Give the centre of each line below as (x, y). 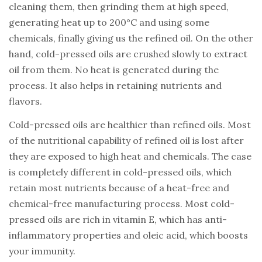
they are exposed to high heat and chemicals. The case (130, 156)
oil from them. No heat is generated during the (114, 69)
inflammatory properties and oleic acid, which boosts (128, 235)
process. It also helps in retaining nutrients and (115, 85)
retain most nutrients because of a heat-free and (119, 187)
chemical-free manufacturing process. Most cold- (122, 203)
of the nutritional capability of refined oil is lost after (126, 140)
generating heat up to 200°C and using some (109, 22)
